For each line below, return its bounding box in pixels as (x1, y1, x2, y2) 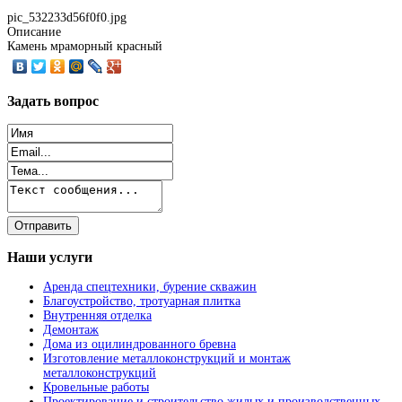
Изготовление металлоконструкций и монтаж (43, 352, 291, 366)
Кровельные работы (43, 380, 149, 395)
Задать (7, 93, 50, 109)
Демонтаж (43, 323, 99, 337)
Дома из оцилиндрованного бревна (43, 337, 236, 352)
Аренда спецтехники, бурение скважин (43, 280, 257, 294)
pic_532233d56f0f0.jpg (7, 11, 127, 25)
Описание (7, 25, 61, 39)
